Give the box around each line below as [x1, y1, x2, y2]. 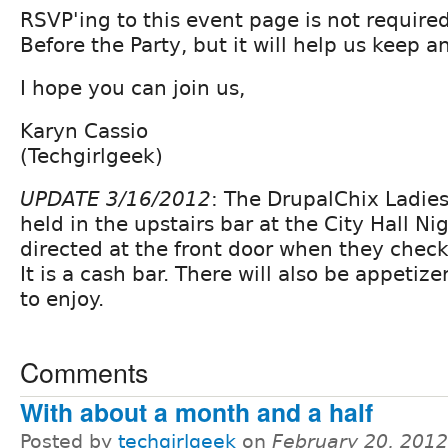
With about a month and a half [20, 393, 373, 430]
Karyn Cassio [20, 118, 148, 143]
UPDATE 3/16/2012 [20, 186, 211, 211]
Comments [20, 351, 148, 391]
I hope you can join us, [20, 75, 245, 100]
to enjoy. [20, 286, 104, 311]
